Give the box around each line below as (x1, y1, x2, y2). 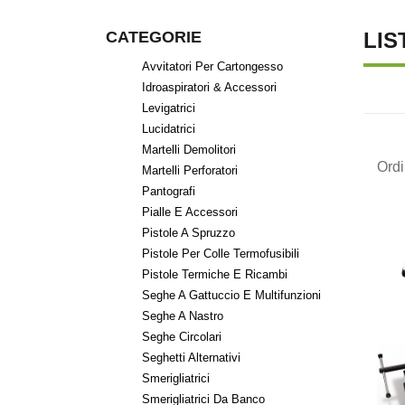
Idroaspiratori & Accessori (142, 80, 277, 94)
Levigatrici (142, 100, 195, 115)
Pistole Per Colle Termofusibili (142, 246, 299, 260)
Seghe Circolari (142, 329, 221, 344)
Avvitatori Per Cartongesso (142, 59, 283, 73)
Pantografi (142, 184, 195, 198)
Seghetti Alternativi (142, 350, 240, 364)
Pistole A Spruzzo (142, 225, 235, 240)
